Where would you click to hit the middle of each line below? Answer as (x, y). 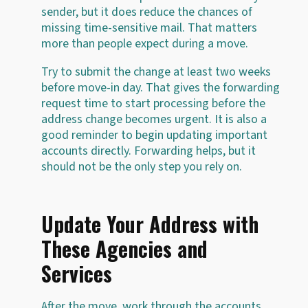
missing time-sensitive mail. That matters (149, 27)
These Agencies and (124, 248)
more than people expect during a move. (145, 43)
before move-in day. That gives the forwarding (161, 87)
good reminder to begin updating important (154, 135)
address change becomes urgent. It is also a (154, 119)
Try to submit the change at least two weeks (156, 71)
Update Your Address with (150, 223)
